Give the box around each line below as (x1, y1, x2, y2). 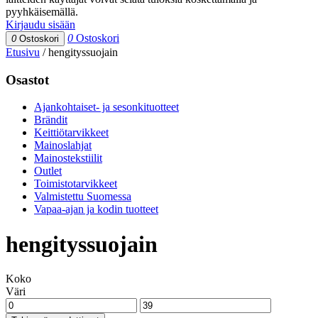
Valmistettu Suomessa (34, 190, 131, 203)
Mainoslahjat (34, 139, 92, 152)
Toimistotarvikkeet (34, 177, 117, 190)
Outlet (34, 165, 62, 177)
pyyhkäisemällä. (6, 6, 78, 18)
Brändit (34, 114, 67, 126)
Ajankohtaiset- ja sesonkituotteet (34, 101, 179, 114)
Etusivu (6, 46, 40, 58)
